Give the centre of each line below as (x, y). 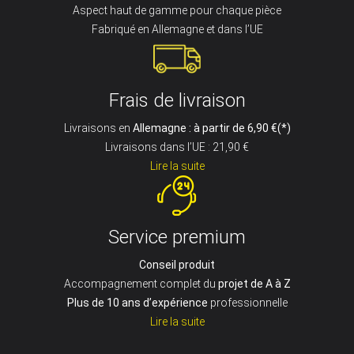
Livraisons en (98, 128)
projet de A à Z (254, 283)
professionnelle (247, 302)
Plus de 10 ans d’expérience (137, 302)
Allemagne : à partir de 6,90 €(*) (211, 128)
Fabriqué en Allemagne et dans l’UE (177, 29)
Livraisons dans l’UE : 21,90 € (177, 147)
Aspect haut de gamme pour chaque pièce (177, 10)
